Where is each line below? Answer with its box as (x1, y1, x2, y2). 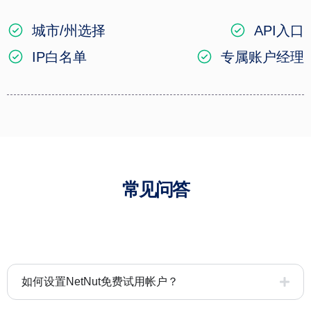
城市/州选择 (32, 22, 106, 38)
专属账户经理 (221, 49, 304, 65)
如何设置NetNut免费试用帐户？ (22, 275, 178, 287)
